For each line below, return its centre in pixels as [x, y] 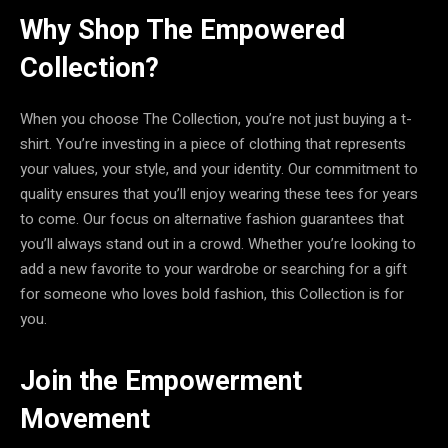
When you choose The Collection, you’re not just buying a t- [216, 119]
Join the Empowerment [161, 381]
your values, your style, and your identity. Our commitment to [219, 169]
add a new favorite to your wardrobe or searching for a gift [213, 269]
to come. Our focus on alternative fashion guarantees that [212, 219]
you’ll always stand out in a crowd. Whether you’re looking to [218, 244]
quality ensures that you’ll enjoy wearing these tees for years [219, 194]
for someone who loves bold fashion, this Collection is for [212, 294]
